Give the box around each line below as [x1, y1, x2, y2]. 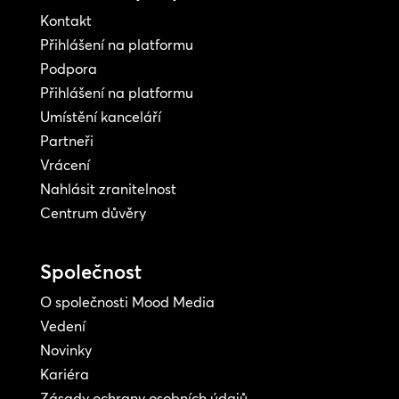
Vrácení [39, 156, 90, 175]
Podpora [39, 60, 97, 78]
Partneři [39, 132, 94, 151]
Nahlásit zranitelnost [39, 180, 176, 199]
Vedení [39, 317, 85, 336]
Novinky [39, 341, 92, 360]
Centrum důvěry [39, 204, 146, 223]
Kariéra [39, 365, 89, 384]
